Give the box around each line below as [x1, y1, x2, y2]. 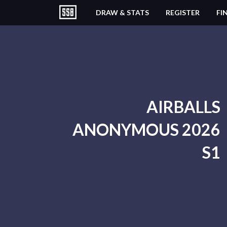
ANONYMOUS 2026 [72, 120, 220, 139]
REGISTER [166, 8, 200, 17]
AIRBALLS [146, 97, 220, 117]
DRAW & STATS [96, 8, 149, 17]
